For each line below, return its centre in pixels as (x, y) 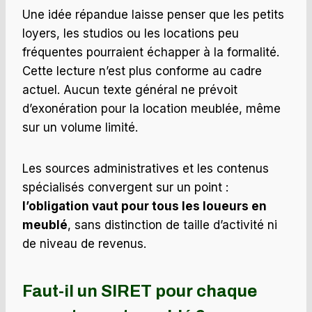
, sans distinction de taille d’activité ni (172, 225)
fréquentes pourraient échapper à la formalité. (151, 53)
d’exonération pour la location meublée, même (151, 109)
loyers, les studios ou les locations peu (131, 34)
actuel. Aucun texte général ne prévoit (130, 90)
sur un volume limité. (80, 128)
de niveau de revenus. (84, 244)
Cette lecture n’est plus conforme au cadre (142, 71)
